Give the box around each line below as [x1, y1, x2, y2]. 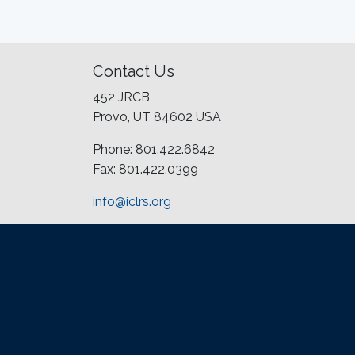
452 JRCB [93, 90, 150, 105]
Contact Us [93, 62, 174, 82]
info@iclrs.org [93, 194, 171, 210]
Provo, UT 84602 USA [93, 109, 221, 125]
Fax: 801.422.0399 [93, 162, 198, 177]
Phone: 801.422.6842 [93, 142, 215, 158]
